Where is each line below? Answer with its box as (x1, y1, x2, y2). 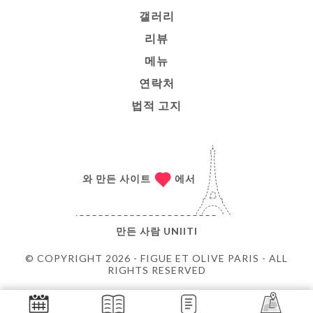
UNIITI (163, 224, 198, 237)
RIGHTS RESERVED (107, 263, 206, 276)
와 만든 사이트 (82, 173, 151, 185)
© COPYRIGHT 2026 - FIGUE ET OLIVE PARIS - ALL (25, 252, 288, 264)
